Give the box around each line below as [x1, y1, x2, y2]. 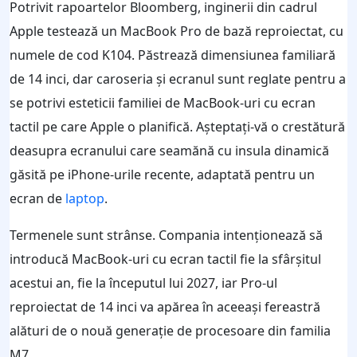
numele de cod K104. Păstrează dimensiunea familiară [10, 45, 335, 64]
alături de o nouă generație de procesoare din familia [10, 321, 331, 339]
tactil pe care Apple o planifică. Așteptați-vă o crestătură [10, 117, 345, 135]
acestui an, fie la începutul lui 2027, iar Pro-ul [10, 273, 277, 292]
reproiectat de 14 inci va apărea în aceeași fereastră [10, 297, 320, 316]
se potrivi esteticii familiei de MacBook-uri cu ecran [10, 93, 316, 112]
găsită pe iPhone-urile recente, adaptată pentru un [10, 165, 315, 183]
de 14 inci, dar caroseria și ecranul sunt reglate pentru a [10, 69, 346, 88]
